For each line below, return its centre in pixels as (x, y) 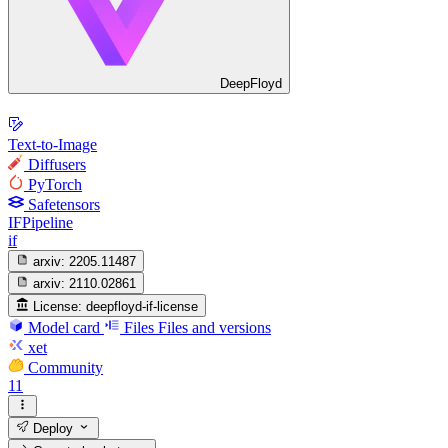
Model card (64, 327)
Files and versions (214, 327)
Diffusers (57, 164)
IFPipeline (40, 222)
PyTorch (55, 184)
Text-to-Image (52, 144)
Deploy (51, 429)
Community (65, 367)
